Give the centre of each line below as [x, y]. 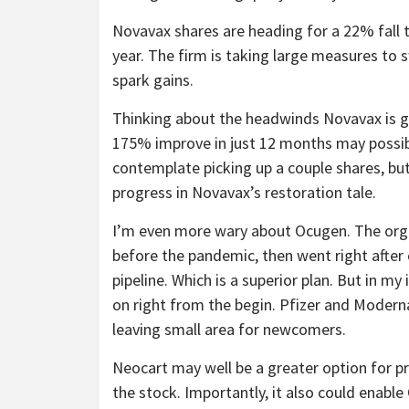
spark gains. [153, 79]
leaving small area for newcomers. [229, 329]
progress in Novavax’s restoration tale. [244, 192]
